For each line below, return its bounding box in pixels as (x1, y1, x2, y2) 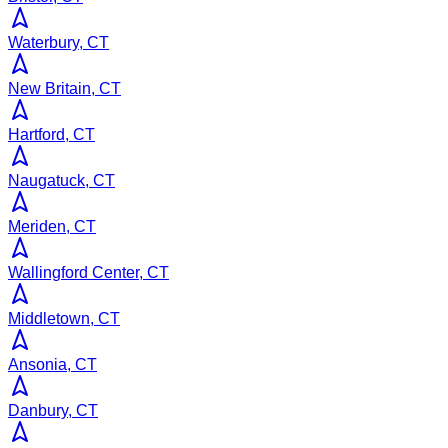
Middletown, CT (8, 309, 120, 327)
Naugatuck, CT (8, 171, 115, 189)
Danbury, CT (8, 401, 98, 419)
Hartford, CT (8, 125, 95, 143)
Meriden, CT (8, 217, 96, 235)
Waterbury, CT (8, 33, 109, 51)
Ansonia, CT (8, 355, 97, 373)
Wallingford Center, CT (8, 263, 169, 281)
